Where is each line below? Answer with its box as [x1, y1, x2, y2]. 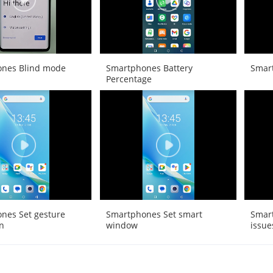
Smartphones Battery [105, 62, 193, 74]
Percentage [105, 73, 152, 85]
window [105, 219, 138, 231]
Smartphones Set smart [105, 208, 202, 220]
